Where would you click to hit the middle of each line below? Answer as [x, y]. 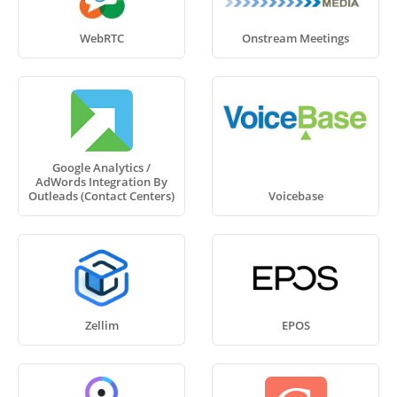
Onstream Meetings [296, 38]
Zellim [101, 325]
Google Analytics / [101, 167]
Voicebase [296, 196]
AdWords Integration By [101, 182]
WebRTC [101, 38]
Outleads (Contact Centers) [101, 196]
